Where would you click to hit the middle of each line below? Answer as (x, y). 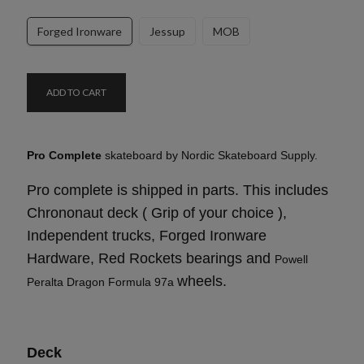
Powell (291, 259)
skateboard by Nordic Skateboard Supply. (210, 155)
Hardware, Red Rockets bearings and (151, 258)
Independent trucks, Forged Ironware (147, 235)
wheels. (202, 281)
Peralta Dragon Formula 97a (102, 282)
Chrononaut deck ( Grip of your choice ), (157, 212)
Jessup (167, 31)
